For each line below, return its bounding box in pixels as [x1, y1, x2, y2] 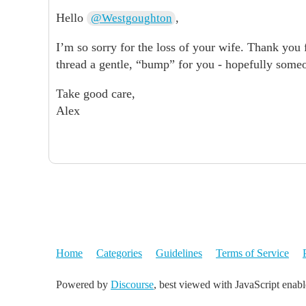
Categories [96, 247, 142, 259]
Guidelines [156, 247, 202, 259]
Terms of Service [216, 247, 289, 259]
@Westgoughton [90, 12, 172, 25]
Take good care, [56, 87, 135, 100]
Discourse [111, 279, 154, 290]
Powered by [56, 279, 111, 290]
